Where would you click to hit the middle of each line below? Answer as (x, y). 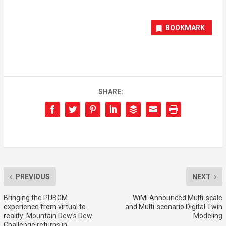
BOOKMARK (185, 28)
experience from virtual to (44, 207)
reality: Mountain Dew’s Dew (48, 216)
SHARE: (110, 92)
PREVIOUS (32, 177)
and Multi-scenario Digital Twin (174, 207)
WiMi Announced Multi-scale (178, 198)
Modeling (208, 216)
